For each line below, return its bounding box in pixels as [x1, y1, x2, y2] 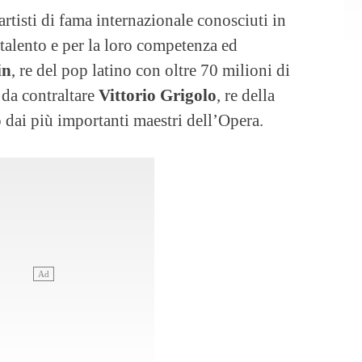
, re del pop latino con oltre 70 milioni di [11, 60, 290, 79]
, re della [217, 85, 275, 104]
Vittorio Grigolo [99, 85, 217, 104]
